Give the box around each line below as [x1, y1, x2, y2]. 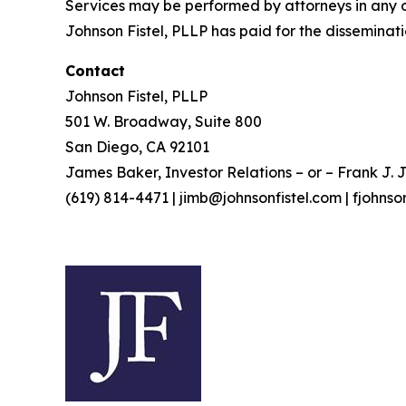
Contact [65, 62, 125, 81]
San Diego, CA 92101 [65, 138, 209, 157]
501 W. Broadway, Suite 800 [65, 112, 262, 131]
